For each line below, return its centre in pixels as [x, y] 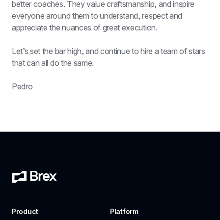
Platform [124, 211]
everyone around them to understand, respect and [97, 16]
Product [25, 211]
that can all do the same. [53, 63]
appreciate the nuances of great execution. [85, 27]
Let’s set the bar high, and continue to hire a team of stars [109, 51]
